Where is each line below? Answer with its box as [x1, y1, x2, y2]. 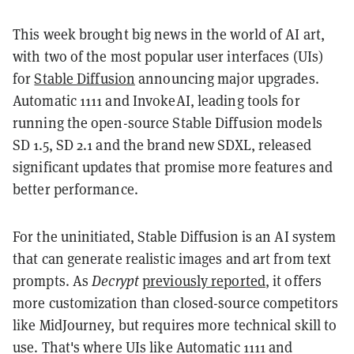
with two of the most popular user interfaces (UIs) [13, 47, 324, 66]
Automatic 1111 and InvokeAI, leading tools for [13, 91, 300, 111]
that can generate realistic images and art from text [13, 249, 332, 269]
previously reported [142, 271, 265, 291]
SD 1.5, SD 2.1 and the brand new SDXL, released [13, 135, 311, 155]
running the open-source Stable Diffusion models [13, 113, 322, 133]
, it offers [265, 271, 322, 291]
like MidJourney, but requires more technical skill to [13, 315, 337, 335]
